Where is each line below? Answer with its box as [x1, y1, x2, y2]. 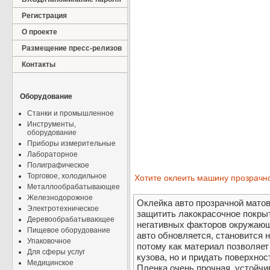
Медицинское [27, 259, 74, 267]
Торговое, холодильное [27, 172, 107, 180]
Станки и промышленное [27, 109, 114, 118]
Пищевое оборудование [27, 226, 110, 234]
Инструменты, [27, 120, 76, 128]
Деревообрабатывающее [27, 215, 115, 224]
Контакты [22, 60, 55, 69]
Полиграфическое [27, 161, 89, 169]
